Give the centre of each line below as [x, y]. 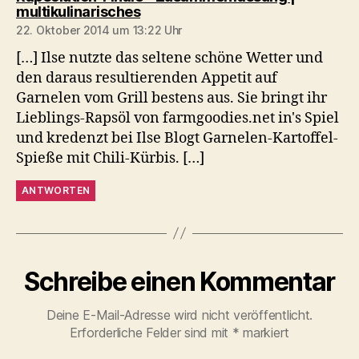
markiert [264, 332]
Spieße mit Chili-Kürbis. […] [110, 158]
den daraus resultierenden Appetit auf [147, 78]
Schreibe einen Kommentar [179, 281]
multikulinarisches [78, 11]
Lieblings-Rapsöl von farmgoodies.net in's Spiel [177, 118]
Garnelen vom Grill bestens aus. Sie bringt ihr [171, 98]
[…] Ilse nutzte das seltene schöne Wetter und [169, 58]
